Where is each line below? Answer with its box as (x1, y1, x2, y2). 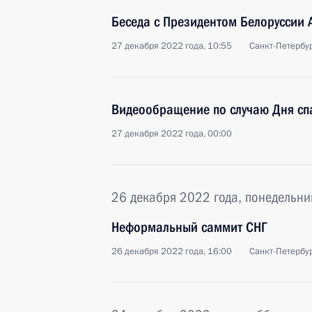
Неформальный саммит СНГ (111, 219, 267, 235)
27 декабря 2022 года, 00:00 (111, 127, 232, 140)
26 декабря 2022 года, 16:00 (111, 245, 232, 258)
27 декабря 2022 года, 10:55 (111, 40, 232, 52)
